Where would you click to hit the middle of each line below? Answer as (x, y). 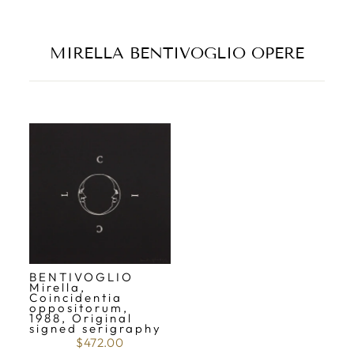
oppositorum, (79, 308)
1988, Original (81, 318)
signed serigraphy (96, 329)
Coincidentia (76, 298)
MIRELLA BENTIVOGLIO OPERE (177, 53)
